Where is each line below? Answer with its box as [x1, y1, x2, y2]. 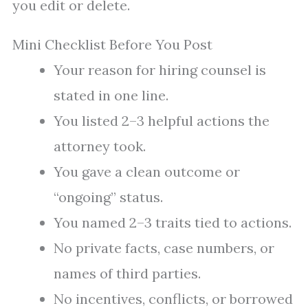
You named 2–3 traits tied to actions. [54, 214, 291, 232]
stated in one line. [54, 87, 168, 104]
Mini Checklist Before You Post [12, 36, 212, 54]
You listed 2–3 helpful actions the [54, 112, 269, 130]
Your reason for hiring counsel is [54, 61, 266, 79]
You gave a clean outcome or [54, 163, 240, 181]
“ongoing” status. [54, 188, 163, 206]
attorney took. [54, 137, 146, 155]
